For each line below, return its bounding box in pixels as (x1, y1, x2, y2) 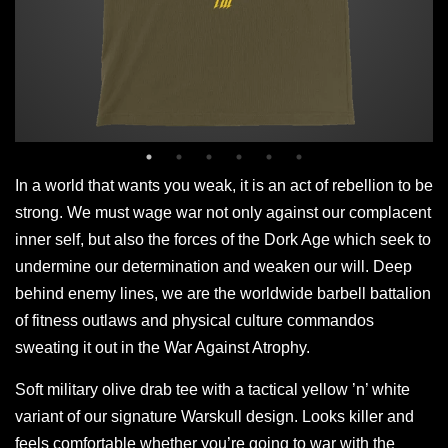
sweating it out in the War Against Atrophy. (15, 338, 310, 356)
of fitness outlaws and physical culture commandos (15, 311, 374, 329)
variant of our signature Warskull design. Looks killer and (15, 407, 414, 425)
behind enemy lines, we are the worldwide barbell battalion (15, 284, 431, 302)
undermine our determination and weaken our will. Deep (15, 257, 412, 275)
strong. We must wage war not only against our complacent (15, 203, 431, 221)
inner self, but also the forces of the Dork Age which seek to (15, 230, 431, 248)
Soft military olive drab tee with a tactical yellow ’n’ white (15, 380, 410, 398)
